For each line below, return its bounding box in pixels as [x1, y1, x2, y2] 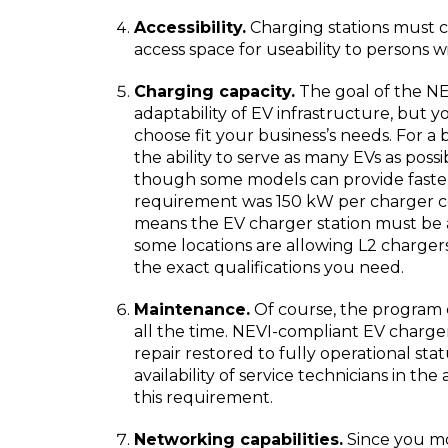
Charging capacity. [134, 82, 295, 101]
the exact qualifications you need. [134, 258, 404, 277]
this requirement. [134, 388, 273, 407]
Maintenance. [134, 300, 250, 319]
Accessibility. [134, 18, 246, 37]
